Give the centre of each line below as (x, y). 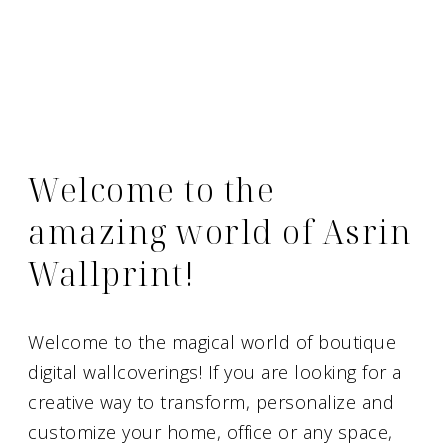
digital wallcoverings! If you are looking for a (215, 372)
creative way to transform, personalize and (211, 402)
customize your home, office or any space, (210, 432)
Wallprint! (111, 273)
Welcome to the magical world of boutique (212, 342)
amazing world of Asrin (220, 231)
